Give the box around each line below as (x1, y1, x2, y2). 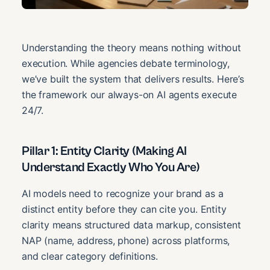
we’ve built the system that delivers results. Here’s (22, 72, 244, 85)
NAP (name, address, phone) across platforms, (22, 234, 230, 247)
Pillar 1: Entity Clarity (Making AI (22, 143, 187, 159)
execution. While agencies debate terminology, (22, 57, 230, 69)
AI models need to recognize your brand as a (22, 187, 224, 200)
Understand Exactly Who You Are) (22, 160, 200, 175)
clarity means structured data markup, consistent (22, 219, 241, 231)
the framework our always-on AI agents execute (22, 88, 237, 101)
